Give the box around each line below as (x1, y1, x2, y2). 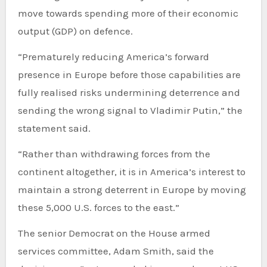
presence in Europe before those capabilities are (17, 69, 241, 81)
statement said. (17, 122, 91, 135)
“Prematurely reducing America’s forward (17, 51, 28, 63)
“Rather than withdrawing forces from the (17, 148, 210, 160)
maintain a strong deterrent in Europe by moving (17, 184, 246, 196)
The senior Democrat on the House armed (17, 227, 210, 240)
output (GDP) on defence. (17, 25, 133, 38)
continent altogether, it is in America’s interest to (17, 166, 246, 178)
